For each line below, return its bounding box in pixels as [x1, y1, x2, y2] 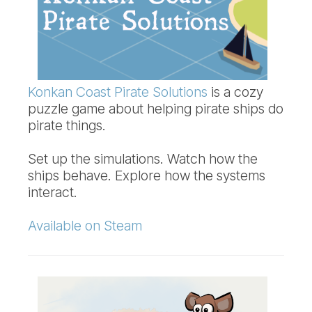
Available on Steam [28, 217, 142, 235]
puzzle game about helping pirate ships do [28, 100, 283, 118]
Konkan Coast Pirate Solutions [28, 84, 208, 101]
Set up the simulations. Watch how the [28, 150, 258, 168]
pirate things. [28, 117, 106, 134]
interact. [28, 184, 77, 201]
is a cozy [208, 84, 263, 101]
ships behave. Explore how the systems [28, 167, 265, 185]
